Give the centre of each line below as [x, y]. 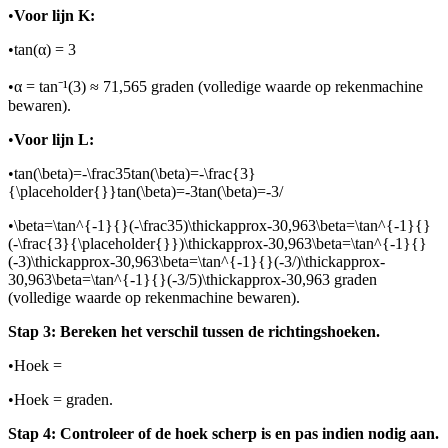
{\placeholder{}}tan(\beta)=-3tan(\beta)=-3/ [145, 192]
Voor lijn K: [54, 16]
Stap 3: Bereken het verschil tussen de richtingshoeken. [194, 332]
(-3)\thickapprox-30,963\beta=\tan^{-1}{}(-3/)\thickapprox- [196, 262]
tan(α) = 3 [45, 50]
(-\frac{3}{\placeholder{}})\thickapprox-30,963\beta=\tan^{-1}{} [217, 244]
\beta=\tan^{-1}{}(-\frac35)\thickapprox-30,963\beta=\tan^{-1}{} [222, 226]
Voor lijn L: [54, 140]
